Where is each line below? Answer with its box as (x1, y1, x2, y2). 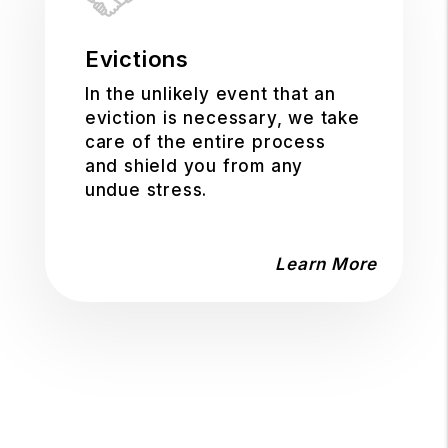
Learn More (275, 254, 378, 274)
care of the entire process (84, 132, 326, 152)
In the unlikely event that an (84, 84, 336, 104)
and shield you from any (84, 156, 304, 176)
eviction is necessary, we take (84, 108, 360, 128)
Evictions (84, 46, 189, 72)
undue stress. (84, 180, 208, 200)
